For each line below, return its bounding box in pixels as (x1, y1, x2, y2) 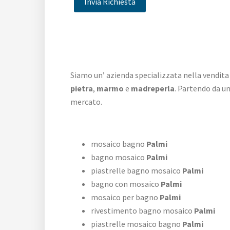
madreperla (131, 83, 175, 94)
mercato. (70, 97, 102, 107)
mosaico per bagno (91, 192, 158, 203)
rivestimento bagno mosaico (91, 205, 193, 216)
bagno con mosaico (91, 179, 159, 189)
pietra (70, 83, 93, 94)
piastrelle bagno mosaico (91, 165, 181, 176)
